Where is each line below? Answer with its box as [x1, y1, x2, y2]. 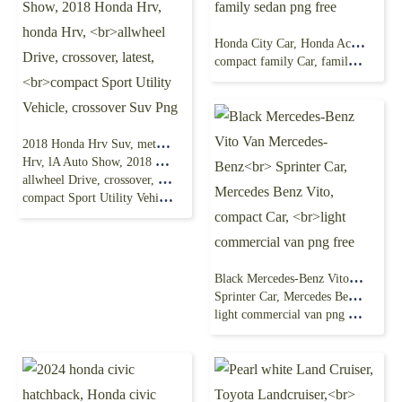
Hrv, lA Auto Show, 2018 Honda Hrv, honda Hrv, [22, 155, 155, 169]
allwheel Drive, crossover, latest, [22, 173, 158, 187]
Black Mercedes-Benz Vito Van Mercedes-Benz [349, 270, 363, 285]
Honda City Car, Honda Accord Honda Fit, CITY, [351, 35, 365, 50]
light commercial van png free [214, 308, 348, 321]
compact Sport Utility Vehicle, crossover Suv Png [22, 191, 159, 205]
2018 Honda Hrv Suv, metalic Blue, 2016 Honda [156, 135, 170, 151]
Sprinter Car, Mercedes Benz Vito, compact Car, [214, 290, 348, 303]
